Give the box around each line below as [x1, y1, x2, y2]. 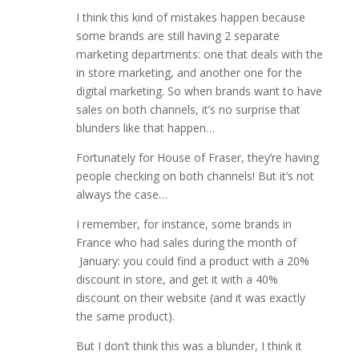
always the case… [75, 187, 167, 203]
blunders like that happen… [75, 120, 215, 136]
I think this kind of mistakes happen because [75, 10, 305, 26]
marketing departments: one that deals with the [75, 46, 323, 63]
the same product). [75, 309, 175, 325]
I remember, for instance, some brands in [75, 216, 292, 232]
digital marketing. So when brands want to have [75, 83, 322, 99]
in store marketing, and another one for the [75, 65, 302, 81]
